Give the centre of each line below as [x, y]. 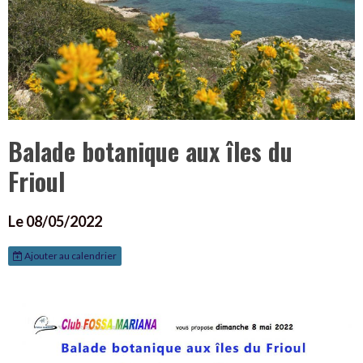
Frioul [36, 181]
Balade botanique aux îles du [150, 152]
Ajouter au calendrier [70, 256]
